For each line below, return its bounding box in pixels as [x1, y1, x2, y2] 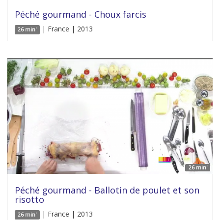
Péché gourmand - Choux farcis [15, 8, 146, 21]
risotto [15, 193, 44, 206]
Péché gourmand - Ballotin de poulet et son [15, 184, 199, 196]
